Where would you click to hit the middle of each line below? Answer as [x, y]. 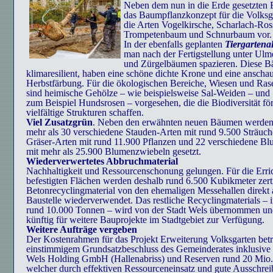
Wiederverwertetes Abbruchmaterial [102, 161]
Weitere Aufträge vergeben [82, 229]
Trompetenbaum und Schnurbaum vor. [198, 34]
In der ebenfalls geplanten [173, 44]
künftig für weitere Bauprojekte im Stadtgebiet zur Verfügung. [145, 220]
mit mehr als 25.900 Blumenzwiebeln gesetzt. [114, 151]
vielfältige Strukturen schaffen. [85, 112]
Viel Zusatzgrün [59, 122]
